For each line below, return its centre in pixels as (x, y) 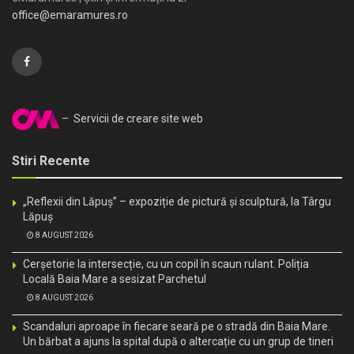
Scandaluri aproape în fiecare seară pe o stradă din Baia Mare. (177, 327)
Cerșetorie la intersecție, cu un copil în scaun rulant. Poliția (166, 264)
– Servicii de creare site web (131, 119)
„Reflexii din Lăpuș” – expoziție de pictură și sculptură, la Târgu (177, 202)
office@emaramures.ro (70, 15)
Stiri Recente (51, 161)
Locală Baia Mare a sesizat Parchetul (115, 279)
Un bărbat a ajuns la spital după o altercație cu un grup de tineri (178, 342)
